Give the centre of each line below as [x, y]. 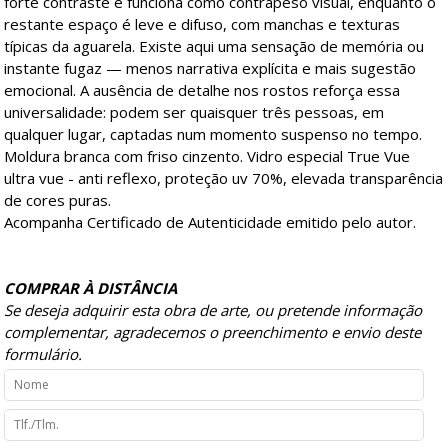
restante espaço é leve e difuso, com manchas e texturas [202, 23]
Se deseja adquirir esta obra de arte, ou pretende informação [213, 309]
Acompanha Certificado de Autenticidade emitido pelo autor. [210, 221]
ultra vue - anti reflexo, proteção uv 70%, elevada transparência [224, 177]
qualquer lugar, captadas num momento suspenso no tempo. [213, 133]
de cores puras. [58, 199]
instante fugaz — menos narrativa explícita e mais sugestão [210, 67]
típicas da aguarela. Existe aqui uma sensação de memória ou [214, 45]
